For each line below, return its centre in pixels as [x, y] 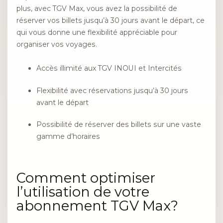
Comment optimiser [86, 178]
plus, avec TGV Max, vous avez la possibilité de [97, 8]
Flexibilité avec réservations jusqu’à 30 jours [112, 90]
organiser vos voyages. [57, 44]
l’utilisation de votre [83, 192]
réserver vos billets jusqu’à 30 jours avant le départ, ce [111, 20]
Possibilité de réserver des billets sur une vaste [119, 125]
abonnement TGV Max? [97, 206]
